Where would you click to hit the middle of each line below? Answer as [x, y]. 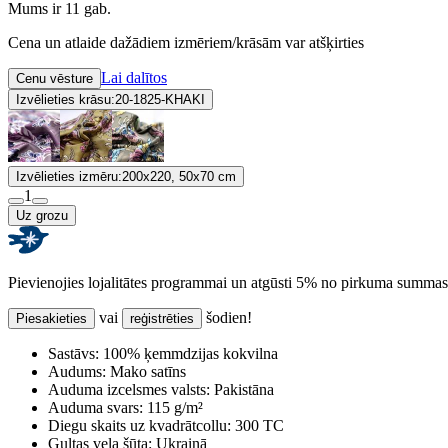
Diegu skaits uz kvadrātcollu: [139, 425]
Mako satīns [146, 371]
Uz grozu [42, 215]
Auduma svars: [95, 407]
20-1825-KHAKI [160, 99]
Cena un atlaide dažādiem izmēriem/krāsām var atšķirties [186, 42]
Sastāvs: [73, 353]
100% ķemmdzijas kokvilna [188, 353]
